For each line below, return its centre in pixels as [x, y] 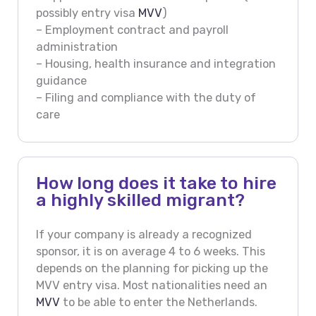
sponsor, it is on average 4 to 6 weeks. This [150, 251]
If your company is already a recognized [144, 234]
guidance [61, 80]
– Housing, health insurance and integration [156, 63]
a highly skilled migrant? [140, 200]
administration [77, 47]
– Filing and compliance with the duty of [146, 97]
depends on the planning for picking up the [152, 268]
